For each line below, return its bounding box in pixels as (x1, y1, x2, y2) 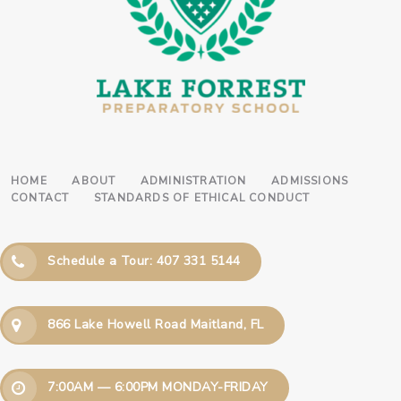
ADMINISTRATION (140, 174, 247, 189)
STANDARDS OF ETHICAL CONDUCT (93, 191, 311, 206)
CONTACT (11, 191, 70, 206)
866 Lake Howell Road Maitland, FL (47, 315, 264, 333)
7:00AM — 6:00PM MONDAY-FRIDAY (47, 378, 269, 396)
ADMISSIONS (271, 174, 349, 189)
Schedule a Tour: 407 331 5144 (47, 252, 241, 270)
